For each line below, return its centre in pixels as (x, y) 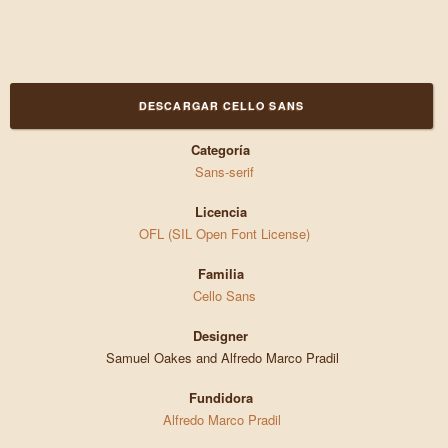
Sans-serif (224, 172)
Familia (220, 274)
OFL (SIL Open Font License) (224, 234)
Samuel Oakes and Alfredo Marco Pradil (224, 358)
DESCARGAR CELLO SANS (221, 106)
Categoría (221, 150)
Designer (221, 336)
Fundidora (220, 398)
